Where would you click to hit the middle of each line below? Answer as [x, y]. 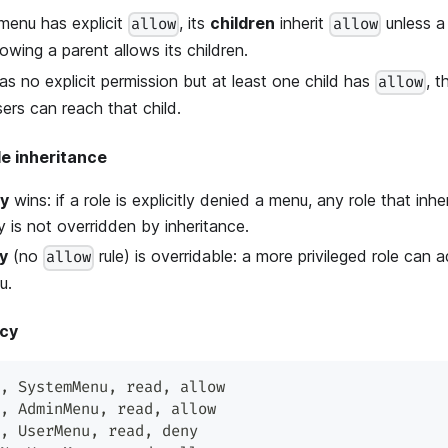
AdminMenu [54, 410]
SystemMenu [58, 388]
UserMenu [49, 432]
